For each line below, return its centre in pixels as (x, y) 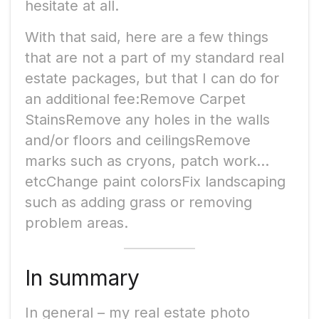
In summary (82, 277)
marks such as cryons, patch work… (147, 161)
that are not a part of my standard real (155, 57)
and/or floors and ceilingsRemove (138, 140)
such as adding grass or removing (138, 202)
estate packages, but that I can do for (152, 78)
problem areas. (77, 223)
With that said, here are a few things (147, 37)
